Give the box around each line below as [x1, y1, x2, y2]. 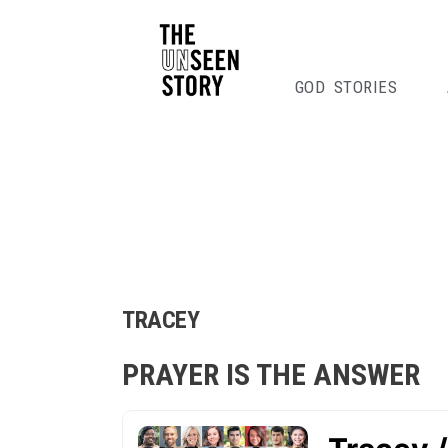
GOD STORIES [294, 77, 398, 97]
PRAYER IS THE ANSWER [122, 357, 420, 392]
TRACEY [122, 306, 200, 334]
